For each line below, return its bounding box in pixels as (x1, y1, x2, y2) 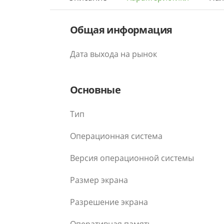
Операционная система (70, 130, 162, 141)
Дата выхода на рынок (70, 48, 157, 59)
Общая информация (70, 23, 172, 36)
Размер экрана (70, 174, 128, 185)
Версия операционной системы (70, 152, 194, 163)
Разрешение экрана (70, 196, 148, 207)
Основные (70, 83, 121, 96)
